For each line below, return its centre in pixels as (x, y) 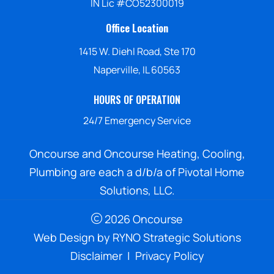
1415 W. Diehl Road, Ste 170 (137, 51)
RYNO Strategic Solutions (176, 237)
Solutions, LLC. (137, 190)
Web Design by (73, 237)
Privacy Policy (169, 255)
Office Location (137, 28)
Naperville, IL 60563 (137, 69)
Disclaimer (96, 255)
